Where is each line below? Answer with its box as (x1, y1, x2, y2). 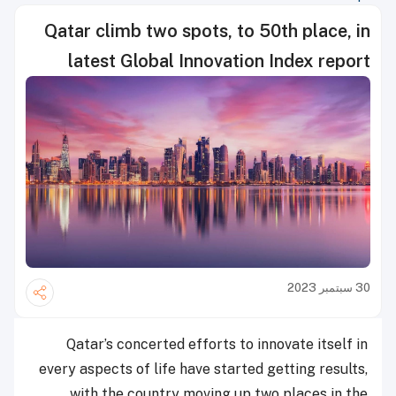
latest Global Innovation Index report (68, 50, 370, 72)
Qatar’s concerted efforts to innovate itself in (66, 335, 368, 353)
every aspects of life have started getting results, (39, 360, 368, 377)
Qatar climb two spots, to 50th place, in (44, 20, 370, 42)
